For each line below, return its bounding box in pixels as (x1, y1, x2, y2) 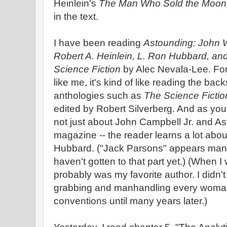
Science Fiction (54, 64, 123, 74)
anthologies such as (54, 90, 144, 101)
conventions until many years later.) (54, 196, 207, 206)
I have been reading (54, 37, 143, 48)
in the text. (54, 11, 98, 22)
